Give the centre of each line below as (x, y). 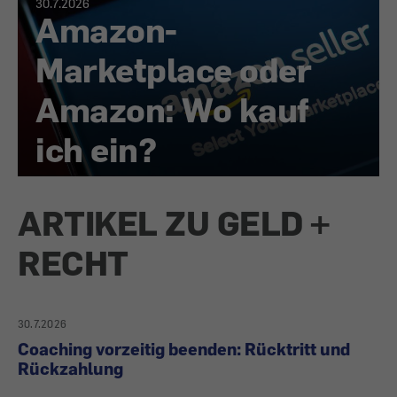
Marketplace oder (173, 69)
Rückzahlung (70, 368)
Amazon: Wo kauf (172, 109)
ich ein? (96, 149)
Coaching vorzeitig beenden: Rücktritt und (184, 349)
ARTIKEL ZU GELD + (174, 222)
